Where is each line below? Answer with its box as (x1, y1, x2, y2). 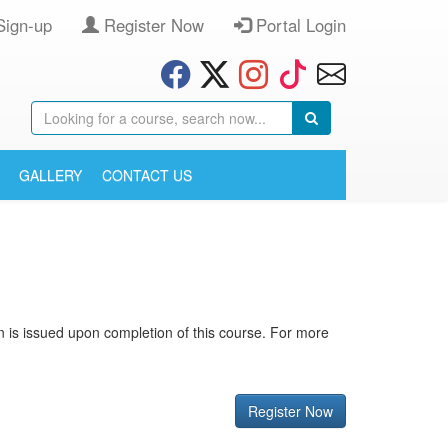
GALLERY (19, 165, 82, 185)
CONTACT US (102, 165, 192, 185)
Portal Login (251, 13, 346, 37)
